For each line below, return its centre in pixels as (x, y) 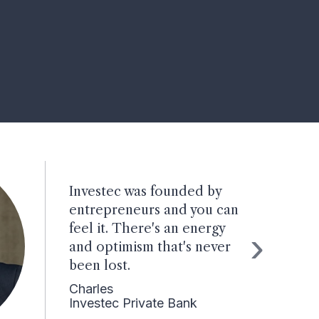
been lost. (99, 265)
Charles (91, 288)
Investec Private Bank (133, 303)
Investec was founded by (145, 191)
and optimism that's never (150, 247)
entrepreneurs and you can (153, 210)
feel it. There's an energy (147, 228)
